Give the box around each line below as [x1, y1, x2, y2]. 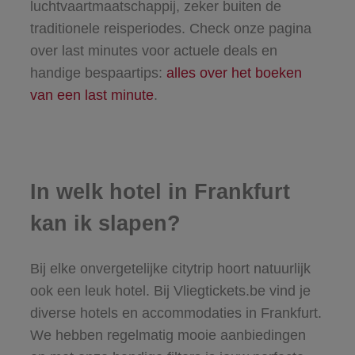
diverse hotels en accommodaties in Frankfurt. [29, 304, 322, 321]
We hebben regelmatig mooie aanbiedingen [29, 326, 306, 343]
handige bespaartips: [29, 65, 166, 82]
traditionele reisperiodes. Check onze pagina [29, 21, 311, 37]
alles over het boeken [166, 65, 302, 82]
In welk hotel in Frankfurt [29, 180, 290, 204]
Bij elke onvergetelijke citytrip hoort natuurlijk [29, 260, 311, 277]
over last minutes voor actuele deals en [29, 43, 277, 59]
